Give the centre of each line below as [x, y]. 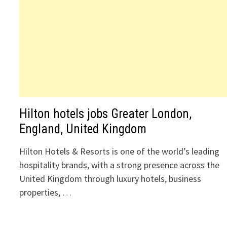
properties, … [46, 192]
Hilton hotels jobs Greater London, [106, 114]
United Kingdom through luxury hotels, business [110, 179]
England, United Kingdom [83, 129]
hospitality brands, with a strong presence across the [120, 165]
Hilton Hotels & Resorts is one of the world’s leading [120, 151]
